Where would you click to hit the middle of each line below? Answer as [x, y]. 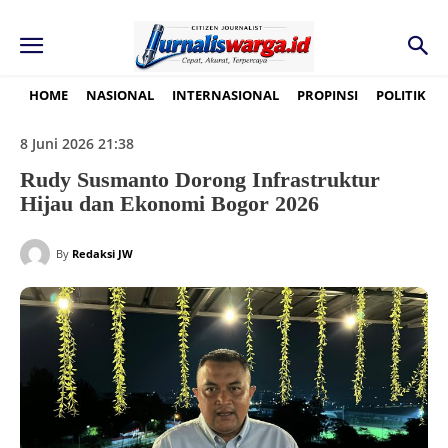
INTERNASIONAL [225, 95]
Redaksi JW [102, 254]
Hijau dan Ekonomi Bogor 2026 [169, 204]
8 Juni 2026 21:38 [77, 144]
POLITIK [401, 95]
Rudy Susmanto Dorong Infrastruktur [200, 180]
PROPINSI [327, 95]
